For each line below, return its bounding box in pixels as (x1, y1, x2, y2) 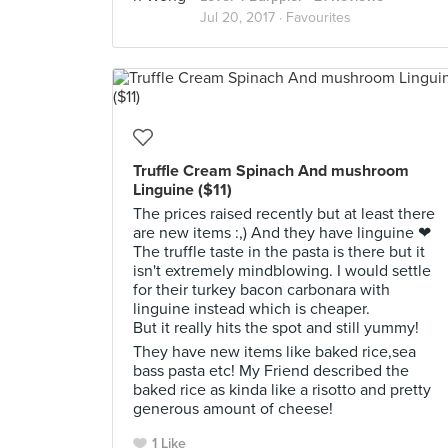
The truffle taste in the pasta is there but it (133, 242, 425, 262)
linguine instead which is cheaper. (133, 299, 370, 319)
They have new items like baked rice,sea (133, 342, 416, 362)
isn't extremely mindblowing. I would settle (133, 261, 431, 281)
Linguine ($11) (133, 180, 232, 200)
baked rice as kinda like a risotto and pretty (133, 380, 431, 400)
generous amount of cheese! (133, 399, 333, 419)
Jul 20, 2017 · (200, 9, 286, 26)
